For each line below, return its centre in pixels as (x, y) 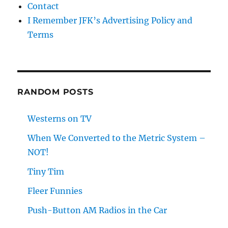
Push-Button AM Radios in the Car (97, 210)
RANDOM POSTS (55, 92)
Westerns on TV (60, 119)
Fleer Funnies (55, 191)
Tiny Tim (46, 172)
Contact (44, 6)
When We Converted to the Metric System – (117, 138)
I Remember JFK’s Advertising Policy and (110, 21)
